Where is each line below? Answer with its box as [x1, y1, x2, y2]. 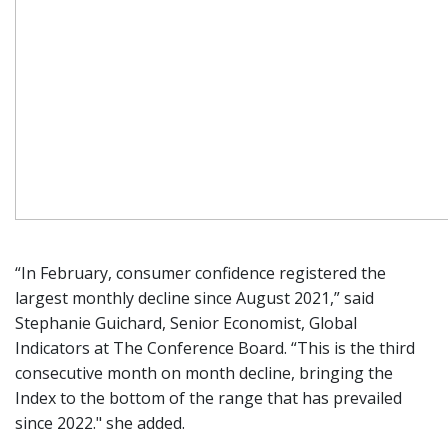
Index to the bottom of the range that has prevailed [15, 386, 402, 409]
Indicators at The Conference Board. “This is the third [15, 336, 415, 359]
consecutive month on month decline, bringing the [15, 361, 393, 384]
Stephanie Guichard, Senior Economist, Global [15, 311, 357, 334]
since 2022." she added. [15, 411, 185, 434]
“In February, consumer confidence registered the [15, 261, 386, 284]
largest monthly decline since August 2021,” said [15, 286, 374, 309]
